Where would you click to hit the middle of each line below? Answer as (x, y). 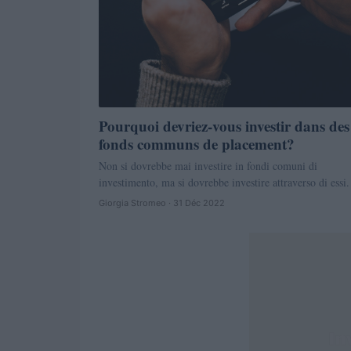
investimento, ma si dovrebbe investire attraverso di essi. (224, 182)
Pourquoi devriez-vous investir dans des (224, 126)
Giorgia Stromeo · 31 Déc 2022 (162, 203)
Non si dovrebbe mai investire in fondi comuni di (208, 166)
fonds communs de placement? (197, 144)
